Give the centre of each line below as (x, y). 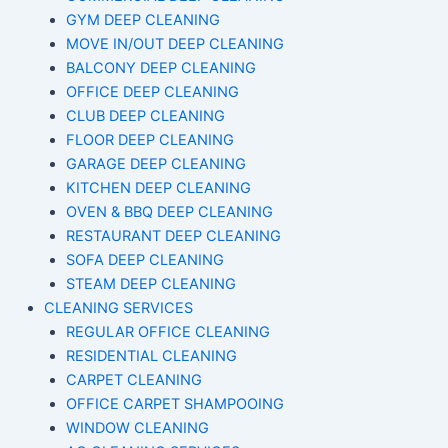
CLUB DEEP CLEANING (145, 116)
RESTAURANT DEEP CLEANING (173, 236)
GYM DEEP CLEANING (142, 20)
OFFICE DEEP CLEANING (152, 92)
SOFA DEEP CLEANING (144, 260)
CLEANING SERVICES (118, 308)
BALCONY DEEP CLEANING (160, 68)
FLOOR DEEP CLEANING (149, 140)
